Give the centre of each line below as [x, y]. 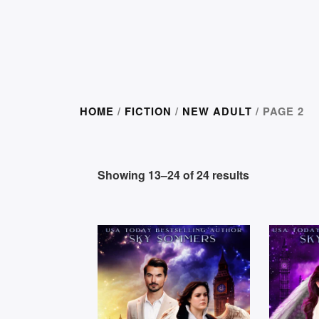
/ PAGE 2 [278, 111]
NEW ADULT [217, 111]
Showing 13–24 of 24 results [173, 175]
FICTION [148, 111]
